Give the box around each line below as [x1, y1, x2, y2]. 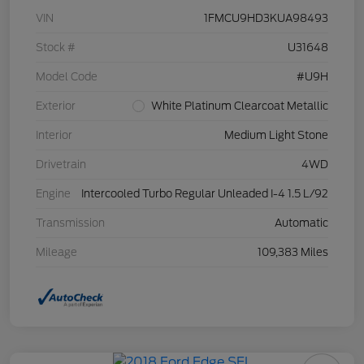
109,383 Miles [258, 245, 328, 258]
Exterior [36, 99, 76, 112]
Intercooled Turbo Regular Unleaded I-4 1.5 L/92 [81, 187, 328, 200]
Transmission [36, 216, 105, 229]
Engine [36, 187, 71, 200]
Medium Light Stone [224, 128, 328, 141]
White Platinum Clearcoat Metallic [151, 99, 328, 112]
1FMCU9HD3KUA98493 [204, 11, 328, 24]
